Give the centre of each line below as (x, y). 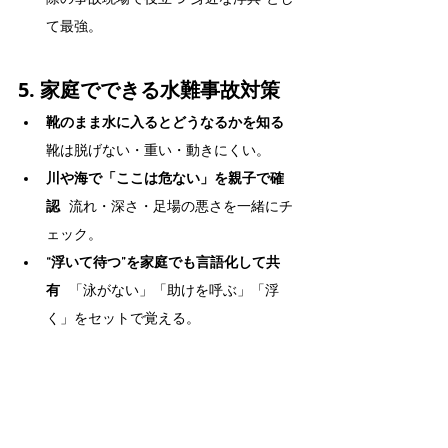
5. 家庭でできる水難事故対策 (149, 89)
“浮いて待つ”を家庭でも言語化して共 (163, 263)
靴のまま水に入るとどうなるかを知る (165, 123)
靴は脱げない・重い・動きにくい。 (158, 151)
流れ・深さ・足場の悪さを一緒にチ (176, 207)
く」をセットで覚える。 (123, 319)
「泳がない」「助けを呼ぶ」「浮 (169, 291)
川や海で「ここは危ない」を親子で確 (165, 179)
